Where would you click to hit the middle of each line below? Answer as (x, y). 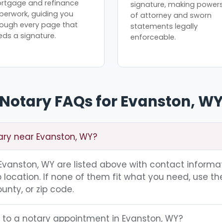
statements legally (164, 26)
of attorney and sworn (171, 15)
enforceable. (153, 37)
